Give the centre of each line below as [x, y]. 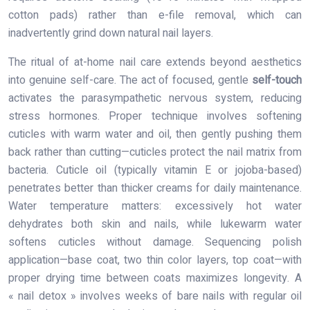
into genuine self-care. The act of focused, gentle [130, 80]
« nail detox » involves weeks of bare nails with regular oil [155, 296]
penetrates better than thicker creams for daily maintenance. [155, 188]
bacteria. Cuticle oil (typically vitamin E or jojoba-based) [155, 170]
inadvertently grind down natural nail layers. [111, 33]
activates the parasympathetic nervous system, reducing [155, 98]
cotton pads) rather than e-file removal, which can [155, 15]
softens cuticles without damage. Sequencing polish [155, 242]
